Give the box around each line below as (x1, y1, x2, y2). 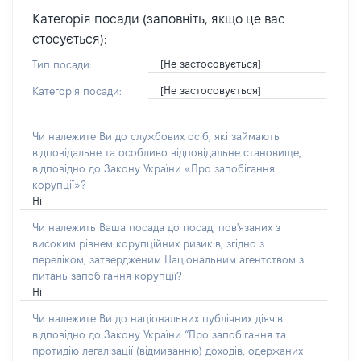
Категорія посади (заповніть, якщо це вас (32, 12, 285, 26)
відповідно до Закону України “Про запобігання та (32, 329, 286, 340)
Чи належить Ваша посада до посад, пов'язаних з (32, 222, 280, 233)
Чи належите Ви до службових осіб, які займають (32, 131, 280, 142)
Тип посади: (32, 59, 92, 70)
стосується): (32, 32, 106, 46)
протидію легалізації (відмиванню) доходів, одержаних (32, 345, 303, 356)
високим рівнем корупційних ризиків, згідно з (32, 238, 264, 249)
